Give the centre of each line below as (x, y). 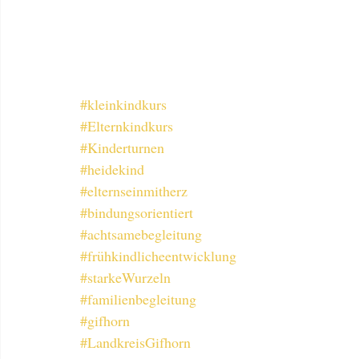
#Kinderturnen (122, 147)
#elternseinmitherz (134, 191)
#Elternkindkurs (127, 126)
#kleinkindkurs (123, 104)
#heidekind (112, 169)
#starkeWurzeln (125, 277)
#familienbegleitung (138, 299)
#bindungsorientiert (137, 212)
